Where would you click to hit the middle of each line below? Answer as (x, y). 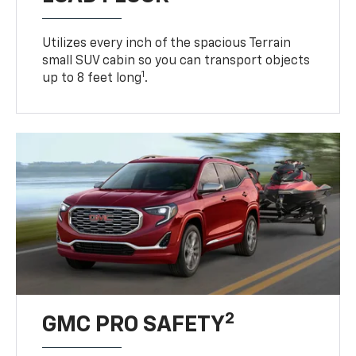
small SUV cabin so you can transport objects (176, 62)
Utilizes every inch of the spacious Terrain (167, 44)
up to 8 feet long (92, 79)
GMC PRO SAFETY (134, 325)
